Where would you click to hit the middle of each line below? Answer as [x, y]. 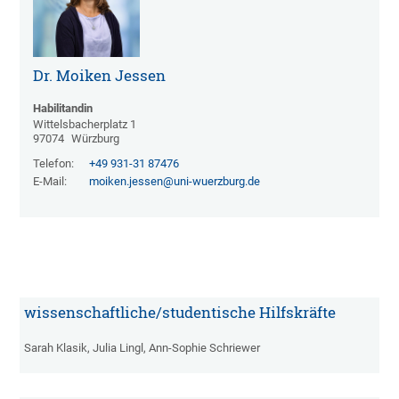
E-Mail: [50, 182]
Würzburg [96, 139]
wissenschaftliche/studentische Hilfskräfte [180, 313]
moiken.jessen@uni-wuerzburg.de [175, 182]
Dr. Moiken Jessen [100, 76]
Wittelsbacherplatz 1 [85, 125]
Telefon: [54, 164]
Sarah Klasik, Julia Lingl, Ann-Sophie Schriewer [142, 348]
